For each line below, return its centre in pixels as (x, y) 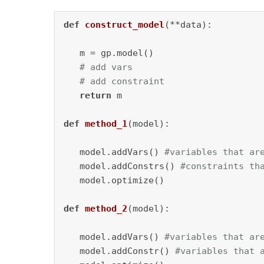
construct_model (125, 25)
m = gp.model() (109, 53)
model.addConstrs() (122, 166)
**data (186, 25)
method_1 (106, 124)
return (95, 95)
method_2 (106, 209)
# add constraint (122, 81)
